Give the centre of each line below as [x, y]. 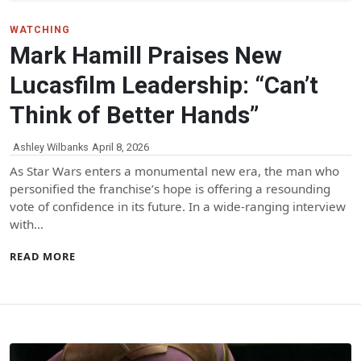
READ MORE [43, 256]
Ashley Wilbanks [51, 147]
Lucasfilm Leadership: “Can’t [164, 85]
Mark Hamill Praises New [146, 55]
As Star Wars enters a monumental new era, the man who [174, 170]
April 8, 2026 [120, 147]
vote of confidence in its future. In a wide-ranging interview [178, 206]
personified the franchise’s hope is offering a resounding [170, 188]
